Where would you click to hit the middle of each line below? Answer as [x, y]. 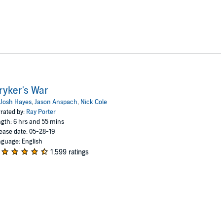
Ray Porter [41, 112]
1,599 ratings [69, 152]
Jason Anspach [56, 102]
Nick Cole [93, 102]
